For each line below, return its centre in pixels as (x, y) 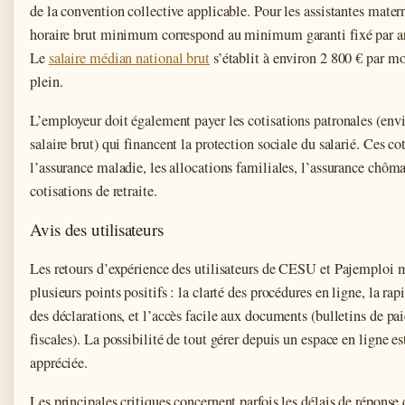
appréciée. (59, 363)
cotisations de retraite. (94, 191)
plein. (47, 82)
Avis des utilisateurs (97, 230)
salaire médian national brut (129, 58)
